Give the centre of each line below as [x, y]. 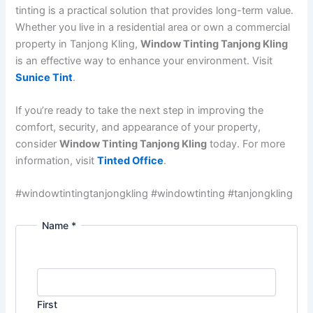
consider [38, 144]
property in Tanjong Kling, [78, 44]
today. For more [246, 144]
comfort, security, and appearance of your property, [138, 127]
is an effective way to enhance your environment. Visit [144, 60]
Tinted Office [131, 160]
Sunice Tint [44, 77]
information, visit [57, 160]
